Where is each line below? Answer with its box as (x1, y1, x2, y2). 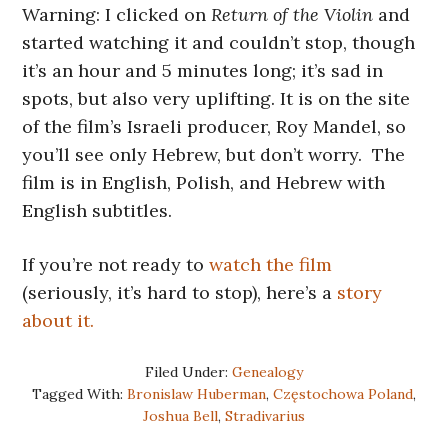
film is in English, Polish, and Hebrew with (22, 170, 386, 194)
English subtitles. (22, 198, 173, 222)
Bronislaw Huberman (127, 384, 266, 403)
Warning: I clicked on (22, 2, 212, 26)
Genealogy (232, 362, 303, 381)
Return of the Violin (211, 2, 374, 26)
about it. (22, 308, 95, 332)
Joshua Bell (143, 406, 218, 425)
